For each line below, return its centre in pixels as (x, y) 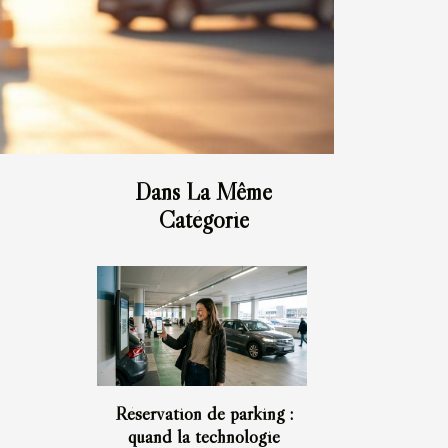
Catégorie (203, 219)
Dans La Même (203, 191)
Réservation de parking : (203, 412)
